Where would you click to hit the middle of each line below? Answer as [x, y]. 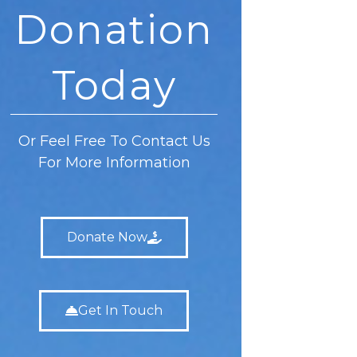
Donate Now [107, 237]
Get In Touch [120, 311]
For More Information [114, 163]
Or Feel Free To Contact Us [114, 141]
